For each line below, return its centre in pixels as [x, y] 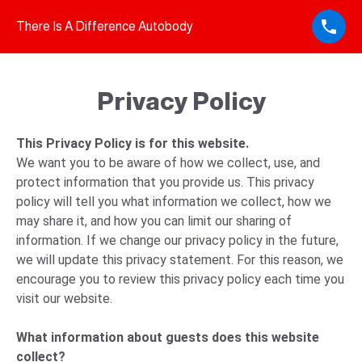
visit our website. [64, 299]
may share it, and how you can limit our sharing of [154, 221]
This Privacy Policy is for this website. [134, 143]
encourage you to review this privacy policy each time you [180, 279]
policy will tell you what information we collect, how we [174, 202]
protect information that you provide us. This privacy [165, 182]
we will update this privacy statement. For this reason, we [180, 260]
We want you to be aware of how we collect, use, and [168, 163]
